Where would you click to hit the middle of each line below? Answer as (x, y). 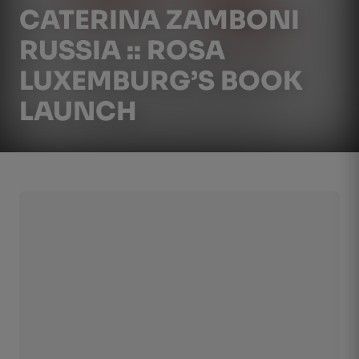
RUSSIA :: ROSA (122, 50)
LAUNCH (78, 111)
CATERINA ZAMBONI (159, 20)
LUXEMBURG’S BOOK (161, 81)
